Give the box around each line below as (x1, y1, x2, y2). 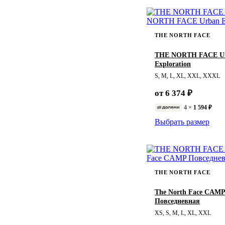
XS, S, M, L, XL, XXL (155, 209, 211, 216)
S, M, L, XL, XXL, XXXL (155, 72, 220, 79)
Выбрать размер (155, 117, 209, 126)
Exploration (155, 60, 191, 68)
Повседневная (155, 197, 200, 205)
